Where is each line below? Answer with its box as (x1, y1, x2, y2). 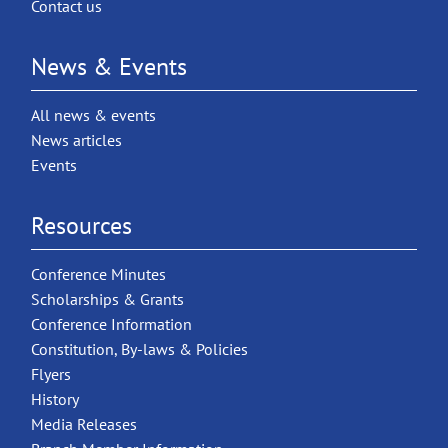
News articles (31, 129, 123, 150)
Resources (31, 209, 133, 241)
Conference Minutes (31, 263, 167, 284)
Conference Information (31, 313, 193, 334)
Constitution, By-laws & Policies (31, 338, 249, 359)
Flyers (31, 363, 72, 384)
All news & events (31, 104, 157, 125)
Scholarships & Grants (31, 288, 185, 309)
